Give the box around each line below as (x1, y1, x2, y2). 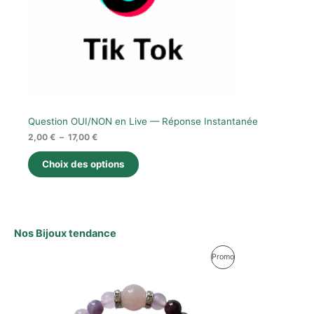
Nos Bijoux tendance (14, 227, 116, 240)
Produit (233, 251, 260, 261)
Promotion (233, 296, 270, 306)
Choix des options (42, 158, 125, 170)
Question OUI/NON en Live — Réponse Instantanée (28, 116, 258, 128)
